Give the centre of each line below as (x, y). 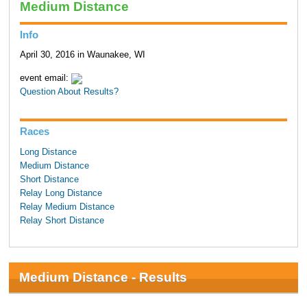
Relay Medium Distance (67, 207)
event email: (45, 78)
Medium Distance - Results (103, 278)
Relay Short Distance (62, 220)
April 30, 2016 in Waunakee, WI (82, 55)
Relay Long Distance (61, 193)
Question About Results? (69, 92)
